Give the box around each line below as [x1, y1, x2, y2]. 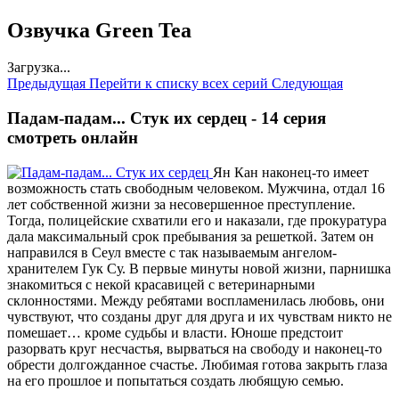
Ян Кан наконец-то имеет [213, 164, 369, 180]
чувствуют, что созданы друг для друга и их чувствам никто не [7, 308, 392, 324]
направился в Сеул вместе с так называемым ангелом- [7, 244, 337, 260]
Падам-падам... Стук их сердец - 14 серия [7, 109, 326, 128]
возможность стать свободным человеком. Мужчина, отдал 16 [7, 180, 385, 196]
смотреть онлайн [7, 128, 138, 148]
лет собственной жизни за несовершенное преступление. [7, 196, 355, 212]
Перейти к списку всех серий [89, 76, 272, 92]
